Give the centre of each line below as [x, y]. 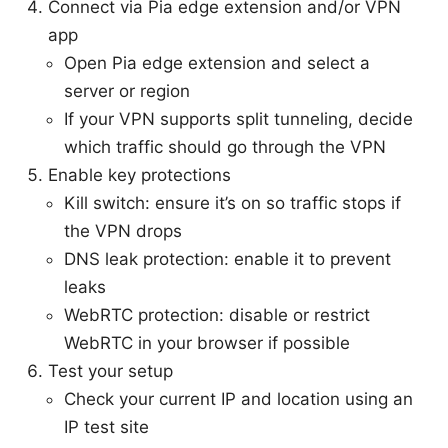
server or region [127, 90]
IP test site [106, 426]
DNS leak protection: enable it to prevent [227, 258]
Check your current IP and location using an [238, 398]
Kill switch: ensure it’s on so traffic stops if [232, 202]
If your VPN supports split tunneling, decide [238, 118]
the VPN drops [123, 230]
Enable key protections [139, 174]
